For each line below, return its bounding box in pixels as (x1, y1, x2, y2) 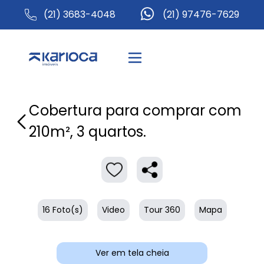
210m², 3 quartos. (29, 122, 147, 141)
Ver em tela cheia (95, 247, 169, 259)
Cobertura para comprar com (29, 101, 242, 120)
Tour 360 (143, 204, 180, 216)
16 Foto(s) (42, 204, 83, 216)
